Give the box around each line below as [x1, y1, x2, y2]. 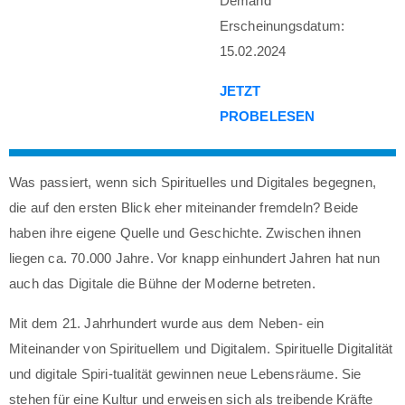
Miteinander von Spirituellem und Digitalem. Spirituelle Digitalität [9, 340, 393, 356]
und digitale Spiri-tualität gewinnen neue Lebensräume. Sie [9, 365, 362, 381]
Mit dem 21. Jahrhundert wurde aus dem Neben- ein [9, 315, 325, 331]
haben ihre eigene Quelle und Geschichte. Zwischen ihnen [9, 224, 362, 240]
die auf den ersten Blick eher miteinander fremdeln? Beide [9, 199, 359, 215]
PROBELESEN [219, 108, 316, 124]
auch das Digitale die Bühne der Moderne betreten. [9, 275, 316, 291]
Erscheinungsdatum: [219, 17, 345, 33]
